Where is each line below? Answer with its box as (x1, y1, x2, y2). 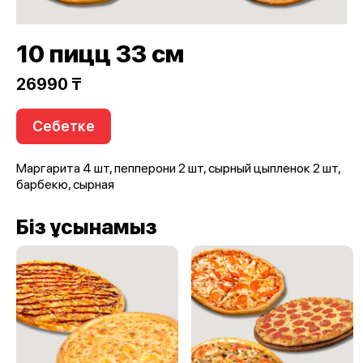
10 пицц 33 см (16, 39, 184, 68)
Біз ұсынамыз (16, 215, 157, 239)
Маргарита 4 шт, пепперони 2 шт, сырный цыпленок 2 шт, (16, 160, 340, 176)
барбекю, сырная (16, 177, 114, 192)
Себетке (32, 117, 95, 135)
